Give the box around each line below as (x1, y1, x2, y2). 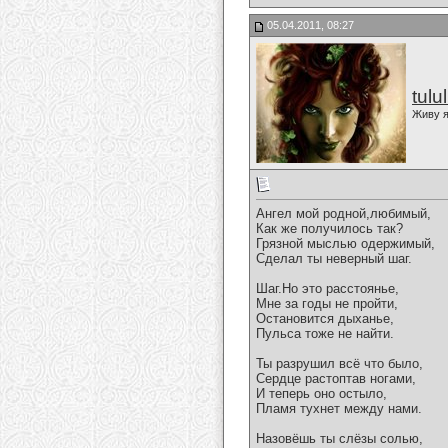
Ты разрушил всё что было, (256, 356, 423, 372)
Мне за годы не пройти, (256, 296, 398, 312)
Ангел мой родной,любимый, (256, 206, 431, 222)
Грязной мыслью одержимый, (256, 236, 435, 252)
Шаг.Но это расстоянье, (256, 281, 399, 297)
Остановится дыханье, (256, 311, 394, 327)
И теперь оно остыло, (256, 386, 387, 402)
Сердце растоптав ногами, (256, 371, 416, 387)
